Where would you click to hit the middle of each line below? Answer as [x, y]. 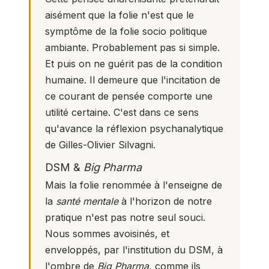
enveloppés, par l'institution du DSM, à [134, 249]
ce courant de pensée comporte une [129, 96]
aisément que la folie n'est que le [119, 15]
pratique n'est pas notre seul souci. [125, 217]
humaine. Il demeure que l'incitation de [133, 80]
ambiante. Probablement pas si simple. [132, 48]
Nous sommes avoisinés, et [107, 233]
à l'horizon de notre [165, 201]
